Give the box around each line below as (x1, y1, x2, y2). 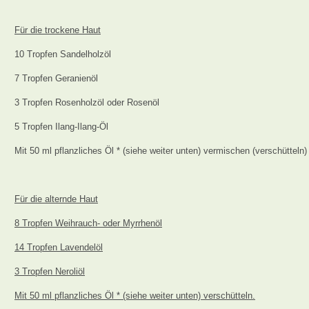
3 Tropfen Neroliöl (14, 266, 85, 277)
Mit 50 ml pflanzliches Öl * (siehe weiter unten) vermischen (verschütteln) (14, 146, 307, 156)
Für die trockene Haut (14, 25, 101, 35)
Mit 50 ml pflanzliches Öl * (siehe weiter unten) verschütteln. (14, 290, 255, 301)
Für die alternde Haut (14, 194, 98, 204)
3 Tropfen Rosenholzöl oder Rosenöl (14, 97, 159, 108)
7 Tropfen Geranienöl (14, 73, 98, 83)
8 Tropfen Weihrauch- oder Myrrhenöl (14, 218, 162, 228)
